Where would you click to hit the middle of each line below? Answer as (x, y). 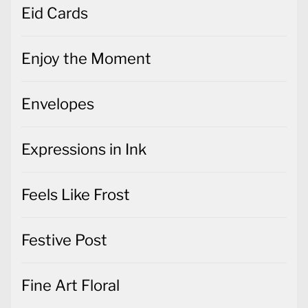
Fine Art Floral (70, 285)
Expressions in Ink (84, 149)
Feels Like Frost (76, 194)
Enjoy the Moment (86, 58)
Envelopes (58, 103)
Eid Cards (55, 13)
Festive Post (64, 240)
